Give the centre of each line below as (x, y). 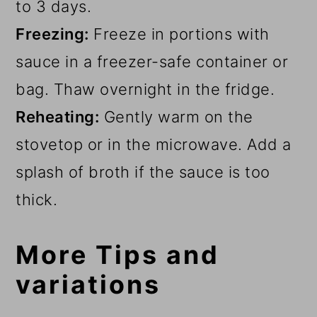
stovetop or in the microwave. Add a (154, 144)
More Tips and (118, 254)
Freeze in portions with (179, 34)
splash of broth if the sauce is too (143, 172)
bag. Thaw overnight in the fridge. (145, 89)
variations (88, 284)
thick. (37, 199)
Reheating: (58, 116)
